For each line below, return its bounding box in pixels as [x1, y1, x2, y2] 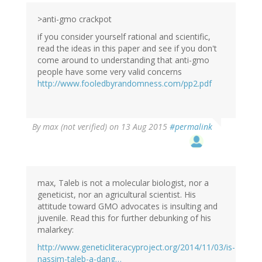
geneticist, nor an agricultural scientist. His [37, 189, 196, 201]
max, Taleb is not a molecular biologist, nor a [37, 177, 209, 189]
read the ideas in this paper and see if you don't [37, 43, 217, 54]
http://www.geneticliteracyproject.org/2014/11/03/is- [37, 242, 235, 253]
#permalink [170, 121, 212, 133]
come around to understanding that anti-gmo [37, 54, 209, 66]
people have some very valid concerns [37, 66, 182, 78]
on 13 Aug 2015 [107, 121, 170, 133]
